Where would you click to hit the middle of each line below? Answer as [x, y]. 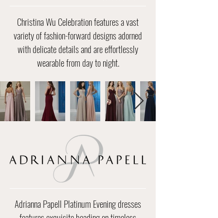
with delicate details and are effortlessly [78, 49]
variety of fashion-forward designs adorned [78, 35]
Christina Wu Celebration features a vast [78, 21]
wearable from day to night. [78, 62]
